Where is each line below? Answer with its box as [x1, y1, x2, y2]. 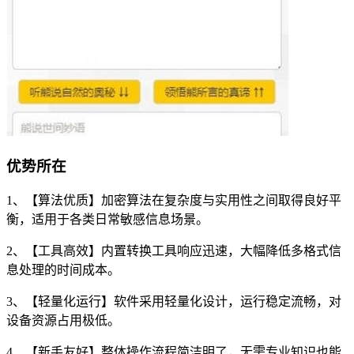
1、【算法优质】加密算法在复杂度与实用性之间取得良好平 [6, 194, 341, 208]
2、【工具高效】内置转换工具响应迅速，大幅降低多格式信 [6, 244, 341, 258]
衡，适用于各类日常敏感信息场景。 [6, 213, 209, 227]
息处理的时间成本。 [6, 263, 120, 277]
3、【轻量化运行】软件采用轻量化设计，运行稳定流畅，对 [6, 295, 341, 309]
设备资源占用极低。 [6, 314, 120, 328]
